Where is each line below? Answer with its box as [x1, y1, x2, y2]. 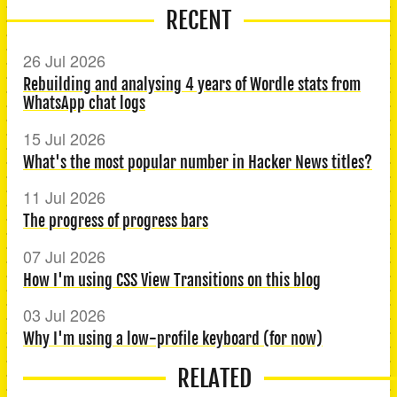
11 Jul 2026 [23, 185, 105, 209]
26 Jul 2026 [23, 49, 105, 73]
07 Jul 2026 [23, 244, 105, 268]
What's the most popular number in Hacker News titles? [23, 152, 372, 172]
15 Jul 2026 [23, 126, 105, 150]
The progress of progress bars [23, 210, 208, 230]
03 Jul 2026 [23, 303, 105, 327]
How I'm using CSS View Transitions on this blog [23, 269, 321, 290]
